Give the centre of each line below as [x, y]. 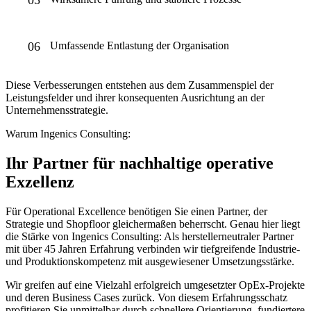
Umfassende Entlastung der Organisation [140, 45]
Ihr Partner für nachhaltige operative [140, 163]
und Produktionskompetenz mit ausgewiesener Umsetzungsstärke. [150, 261]
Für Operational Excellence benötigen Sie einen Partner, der [136, 211]
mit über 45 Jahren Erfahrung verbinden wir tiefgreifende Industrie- [153, 249]
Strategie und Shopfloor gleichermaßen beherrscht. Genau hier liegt [153, 224]
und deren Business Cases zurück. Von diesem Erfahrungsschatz [146, 297]
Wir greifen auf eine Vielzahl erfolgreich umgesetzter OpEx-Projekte [155, 285]
